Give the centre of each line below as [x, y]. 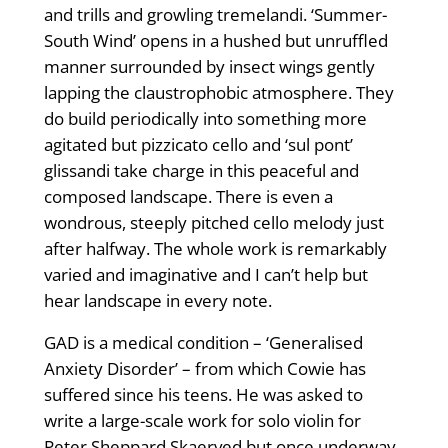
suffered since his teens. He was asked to [203, 395]
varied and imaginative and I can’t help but [205, 275]
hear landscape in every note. [157, 301]
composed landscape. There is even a [188, 197]
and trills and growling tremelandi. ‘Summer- [215, 15]
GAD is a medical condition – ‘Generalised [203, 343]
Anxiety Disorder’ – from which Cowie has [204, 369]
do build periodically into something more [205, 119]
